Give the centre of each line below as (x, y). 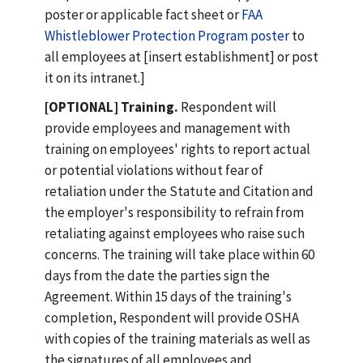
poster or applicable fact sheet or (143, 15)
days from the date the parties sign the (157, 275)
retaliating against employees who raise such (175, 233)
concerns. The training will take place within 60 (179, 254)
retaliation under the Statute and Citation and (179, 191)
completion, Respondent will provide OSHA (172, 318)
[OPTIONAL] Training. (111, 107)
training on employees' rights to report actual (177, 149)
